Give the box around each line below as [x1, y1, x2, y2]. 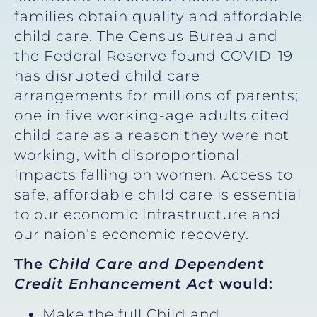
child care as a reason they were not [14, 126, 289, 144]
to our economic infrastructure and [14, 205, 282, 223]
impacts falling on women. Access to [14, 166, 293, 183]
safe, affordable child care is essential [14, 185, 301, 203]
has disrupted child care [14, 67, 200, 84]
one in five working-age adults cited [14, 106, 290, 124]
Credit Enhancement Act [14, 275, 214, 293]
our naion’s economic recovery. [14, 225, 249, 243]
